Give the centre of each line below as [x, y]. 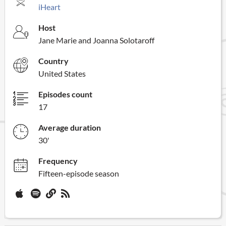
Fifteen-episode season [79, 173]
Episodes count [65, 94]
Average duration [70, 127]
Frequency [58, 160]
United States [62, 73]
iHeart [49, 7]
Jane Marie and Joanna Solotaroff [96, 40]
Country [53, 61]
